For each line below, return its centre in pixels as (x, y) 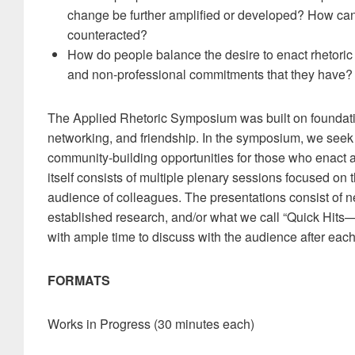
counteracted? (107, 34)
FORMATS (79, 280)
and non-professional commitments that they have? (210, 74)
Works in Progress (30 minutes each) (151, 324)
